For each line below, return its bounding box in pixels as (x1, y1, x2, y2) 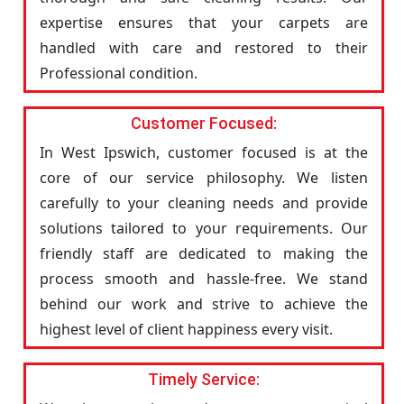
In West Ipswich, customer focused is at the (40, 142, 368, 162)
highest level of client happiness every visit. (40, 319, 333, 339)
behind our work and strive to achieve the (40, 294, 368, 314)
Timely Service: (148, 370, 260, 389)
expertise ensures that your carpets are (40, 13, 368, 32)
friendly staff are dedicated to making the (40, 243, 368, 263)
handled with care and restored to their (40, 38, 368, 58)
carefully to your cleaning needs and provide (40, 193, 368, 213)
